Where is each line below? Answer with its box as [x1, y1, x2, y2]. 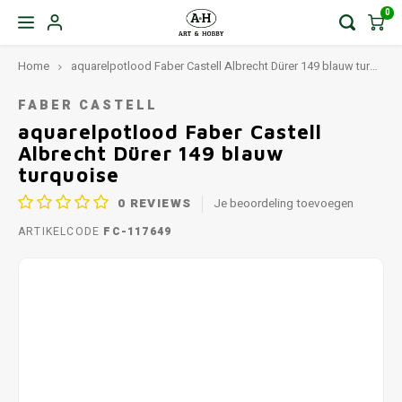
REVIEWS [126, 194, 192, 213]
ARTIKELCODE [18, 223, 100, 240]
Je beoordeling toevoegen [214, 194, 354, 213]
